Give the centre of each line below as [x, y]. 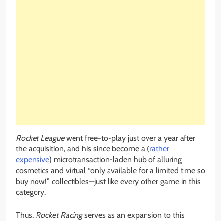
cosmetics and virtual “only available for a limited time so [110, 171]
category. [31, 192]
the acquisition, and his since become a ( [83, 149]
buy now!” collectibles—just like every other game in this [108, 182]
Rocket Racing [59, 215]
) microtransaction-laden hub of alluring [115, 160]
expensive [33, 160]
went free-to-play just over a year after [130, 138]
